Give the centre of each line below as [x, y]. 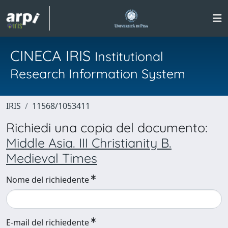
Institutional [129, 56]
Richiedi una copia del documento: [107, 127]
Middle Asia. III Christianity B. [89, 143]
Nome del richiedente [48, 180]
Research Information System [98, 74]
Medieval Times [52, 158]
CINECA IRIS [52, 55]
